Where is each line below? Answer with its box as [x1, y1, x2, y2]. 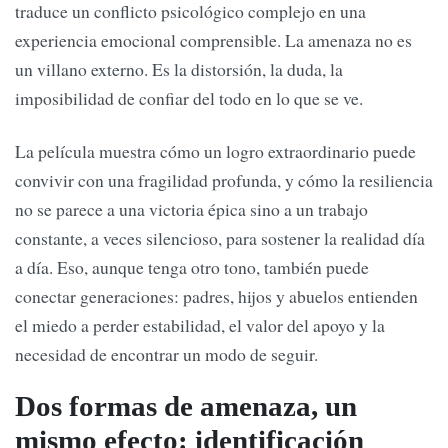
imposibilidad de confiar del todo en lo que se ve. [15, 85, 363, 110]
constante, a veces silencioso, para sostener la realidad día [15, 225, 425, 250]
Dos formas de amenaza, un [15, 390, 357, 423]
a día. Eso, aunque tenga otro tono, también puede [15, 254, 369, 279]
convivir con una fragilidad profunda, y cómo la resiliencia [15, 167, 433, 192]
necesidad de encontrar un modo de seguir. [15, 341, 318, 366]
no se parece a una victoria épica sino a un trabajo [15, 196, 368, 221]
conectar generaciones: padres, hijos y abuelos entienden [15, 283, 418, 308]
